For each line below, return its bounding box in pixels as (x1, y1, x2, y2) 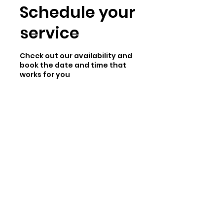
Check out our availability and (20, 51, 132, 61)
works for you (20, 70, 70, 79)
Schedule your (20, 1, 136, 23)
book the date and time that (20, 60, 126, 70)
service (20, 22, 79, 44)
